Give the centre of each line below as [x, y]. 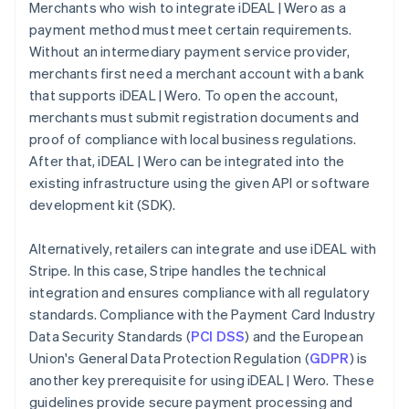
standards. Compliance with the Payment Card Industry [203, 315]
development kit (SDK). [103, 205]
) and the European [304, 336]
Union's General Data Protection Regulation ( [169, 358]
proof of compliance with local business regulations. [193, 139]
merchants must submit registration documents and [194, 117]
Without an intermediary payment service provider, [189, 52]
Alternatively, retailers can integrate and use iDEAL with [203, 249]
